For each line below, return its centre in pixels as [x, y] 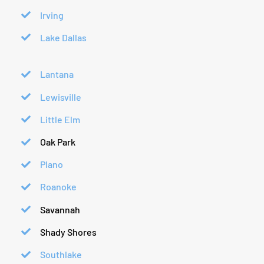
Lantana [57, 74]
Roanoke [59, 187]
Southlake [61, 254]
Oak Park [58, 141]
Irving [52, 15]
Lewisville [61, 97]
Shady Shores [69, 232]
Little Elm [60, 119]
